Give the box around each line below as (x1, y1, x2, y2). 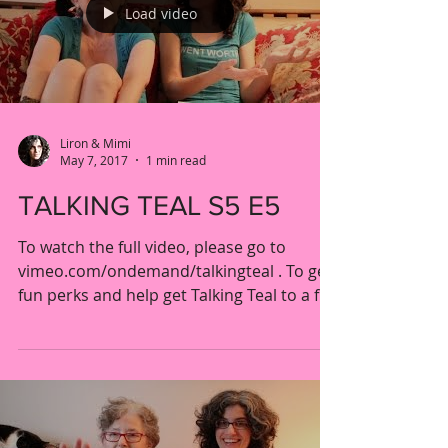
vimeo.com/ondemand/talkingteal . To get (18, 260, 332, 282)
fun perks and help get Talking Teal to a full (18, 284, 337, 306)
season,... (18, 308, 88, 330)
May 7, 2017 (60, 152, 128, 168)
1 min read (146, 152, 206, 168)
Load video (125, 3, 197, 23)
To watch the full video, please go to (18, 236, 286, 258)
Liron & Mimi (60, 134, 131, 151)
